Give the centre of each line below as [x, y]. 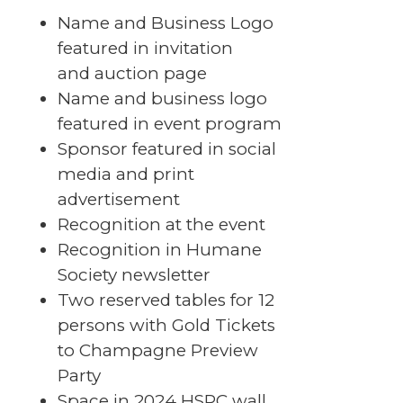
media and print [125, 175]
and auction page [132, 74]
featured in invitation [145, 49]
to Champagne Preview [157, 351]
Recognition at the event [161, 225]
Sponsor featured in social [166, 149]
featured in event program [169, 124]
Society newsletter [134, 275]
